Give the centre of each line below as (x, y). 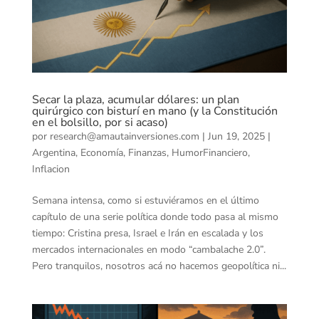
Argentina (53, 152)
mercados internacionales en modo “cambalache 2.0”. (148, 249)
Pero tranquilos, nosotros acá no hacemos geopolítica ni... (159, 266)
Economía (101, 152)
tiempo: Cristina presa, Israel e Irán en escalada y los (147, 233)
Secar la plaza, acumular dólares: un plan (135, 99)
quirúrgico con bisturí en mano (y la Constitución (155, 111)
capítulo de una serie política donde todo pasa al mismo (155, 216)
